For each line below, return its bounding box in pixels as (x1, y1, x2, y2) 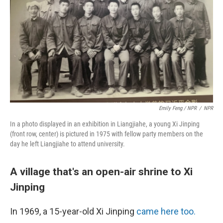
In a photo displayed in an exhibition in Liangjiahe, (10, 120, 147, 128)
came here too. (136, 206, 196, 217)
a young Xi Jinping (149, 120, 200, 128)
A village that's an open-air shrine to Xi (10, 165, 193, 178)
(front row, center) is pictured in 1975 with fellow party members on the (10, 130, 203, 138)
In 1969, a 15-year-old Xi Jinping (10, 206, 136, 217)
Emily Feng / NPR (159, 105, 197, 111)
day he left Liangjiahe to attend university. (10, 140, 125, 148)
